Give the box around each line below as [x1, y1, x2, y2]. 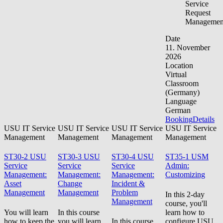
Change [58, 179, 82, 188]
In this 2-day [165, 190, 205, 199]
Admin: [165, 161, 189, 170]
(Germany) [165, 88, 200, 97]
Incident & [111, 179, 145, 188]
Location [165, 61, 193, 70]
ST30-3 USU [58, 152, 100, 161]
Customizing [165, 170, 205, 179]
